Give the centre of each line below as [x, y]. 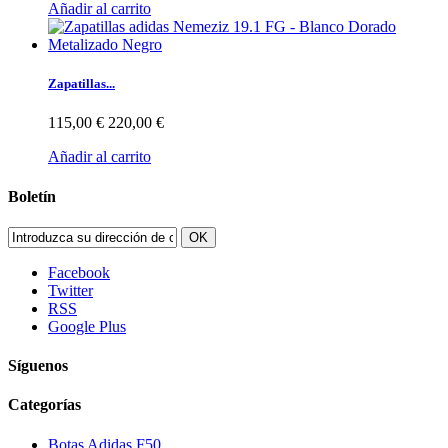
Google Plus [87, 326]
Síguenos [38, 366]
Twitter [70, 290]
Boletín [32, 196]
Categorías [44, 405]
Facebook [79, 272]
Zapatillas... [81, 84]
